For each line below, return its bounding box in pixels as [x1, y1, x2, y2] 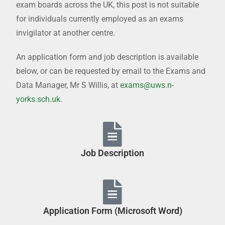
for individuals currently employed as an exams [16, 14, 184, 24]
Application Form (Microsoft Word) [43, 205, 182, 216]
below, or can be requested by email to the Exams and [16, 66, 206, 76]
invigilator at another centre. [16, 28, 116, 38]
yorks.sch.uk [16, 94, 61, 104]
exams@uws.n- [120, 80, 174, 90]
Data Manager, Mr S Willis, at [16, 80, 121, 90]
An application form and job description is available [16, 52, 199, 62]
